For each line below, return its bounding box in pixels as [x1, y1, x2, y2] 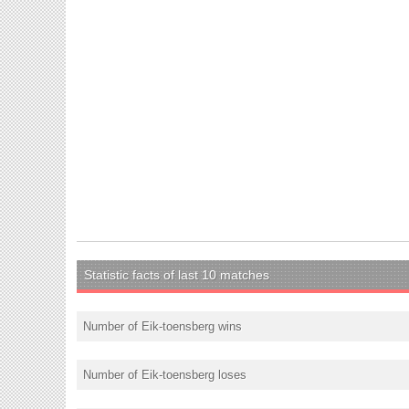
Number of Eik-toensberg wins [83, 319, 242, 333]
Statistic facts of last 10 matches [84, 267, 269, 282]
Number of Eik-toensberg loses [83, 367, 246, 382]
